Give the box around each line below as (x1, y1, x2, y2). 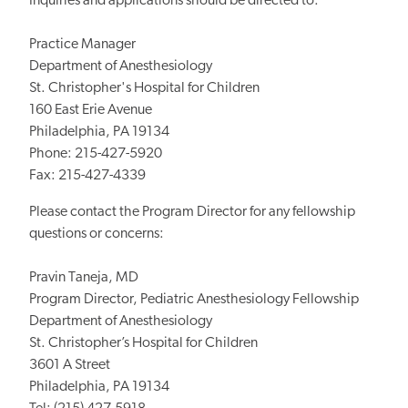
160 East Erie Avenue (29, 102, 152, 117)
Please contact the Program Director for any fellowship (29, 204, 355, 219)
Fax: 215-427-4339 (29, 168, 146, 183)
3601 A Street (29, 357, 110, 372)
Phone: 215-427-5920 (29, 146, 162, 161)
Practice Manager (29, 36, 136, 52)
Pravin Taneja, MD (29, 270, 141, 285)
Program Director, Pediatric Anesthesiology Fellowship (29, 291, 359, 307)
